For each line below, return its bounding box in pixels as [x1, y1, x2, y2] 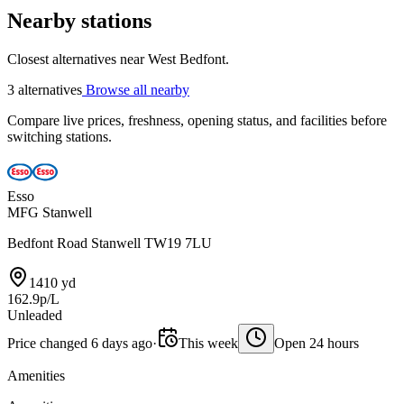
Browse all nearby [82, 82, 189, 97]
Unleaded [7, 308, 62, 323]
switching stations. [7, 129, 112, 144]
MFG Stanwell [7, 205, 92, 220]
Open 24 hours [274, 335, 359, 351]
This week [179, 335, 238, 351]
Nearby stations [7, 9, 151, 33]
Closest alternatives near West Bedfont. [7, 51, 229, 67]
